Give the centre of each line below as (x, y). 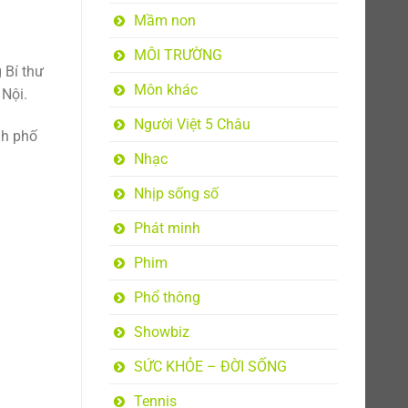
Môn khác (165, 90)
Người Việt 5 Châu (192, 124)
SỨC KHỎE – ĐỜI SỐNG (210, 367)
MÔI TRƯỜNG (178, 55)
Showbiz (161, 332)
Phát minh (167, 228)
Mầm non (164, 20)
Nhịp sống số (176, 194)
